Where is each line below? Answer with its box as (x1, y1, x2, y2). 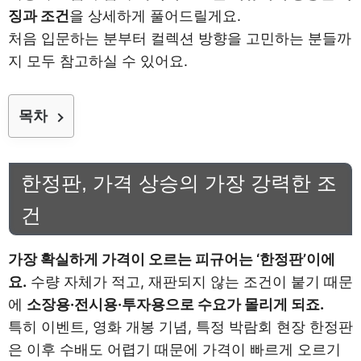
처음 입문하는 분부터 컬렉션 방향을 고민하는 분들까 (8, 30, 351, 47)
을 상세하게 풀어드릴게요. (69, 7, 241, 24)
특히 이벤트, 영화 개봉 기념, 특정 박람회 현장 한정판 (8, 318, 353, 335)
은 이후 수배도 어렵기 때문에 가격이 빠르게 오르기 (8, 341, 341, 358)
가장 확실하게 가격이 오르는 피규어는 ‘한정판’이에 (8, 251, 335, 268)
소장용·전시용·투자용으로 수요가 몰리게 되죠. (27, 296, 324, 313)
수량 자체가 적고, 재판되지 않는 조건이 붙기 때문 (27, 273, 353, 290)
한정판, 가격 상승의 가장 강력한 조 (21, 172, 337, 194)
